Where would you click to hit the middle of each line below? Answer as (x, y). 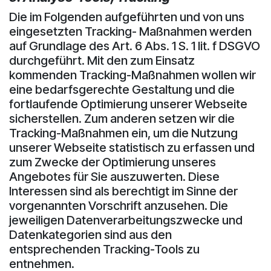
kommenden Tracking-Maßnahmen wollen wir (132, 75)
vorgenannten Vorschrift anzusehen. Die (119, 205)
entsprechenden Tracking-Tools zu (104, 249)
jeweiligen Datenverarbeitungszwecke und (126, 220)
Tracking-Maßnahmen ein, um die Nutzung (123, 133)
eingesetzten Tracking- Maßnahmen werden (130, 31)
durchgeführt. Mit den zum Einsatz (102, 60)
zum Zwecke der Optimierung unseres (113, 162)
